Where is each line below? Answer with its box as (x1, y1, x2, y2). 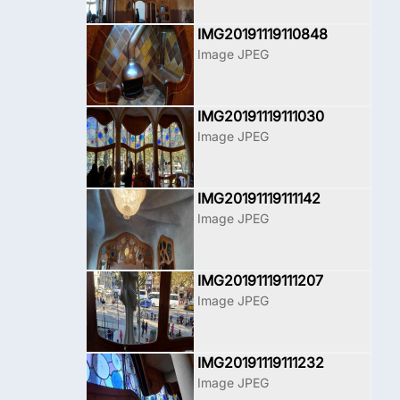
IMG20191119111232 (197, 354, 324, 371)
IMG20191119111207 (197, 271, 323, 289)
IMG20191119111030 (197, 107, 324, 125)
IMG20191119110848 (197, 25, 328, 43)
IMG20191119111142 (197, 189, 321, 207)
